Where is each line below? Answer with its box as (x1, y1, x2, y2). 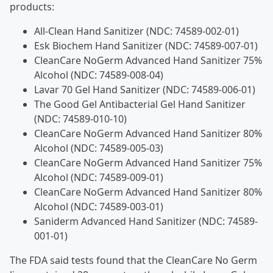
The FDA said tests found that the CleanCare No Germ (10, 253, 257, 267)
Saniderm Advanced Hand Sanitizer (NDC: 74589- (34, 214, 258, 228)
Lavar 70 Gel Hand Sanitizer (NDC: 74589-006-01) (34, 83, 258, 96)
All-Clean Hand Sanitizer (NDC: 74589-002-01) (34, 24, 239, 38)
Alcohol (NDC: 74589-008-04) (34, 68, 166, 82)
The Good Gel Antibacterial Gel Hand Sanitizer (34, 97, 246, 111)
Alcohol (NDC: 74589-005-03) (34, 141, 163, 155)
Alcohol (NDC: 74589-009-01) (34, 171, 163, 184)
